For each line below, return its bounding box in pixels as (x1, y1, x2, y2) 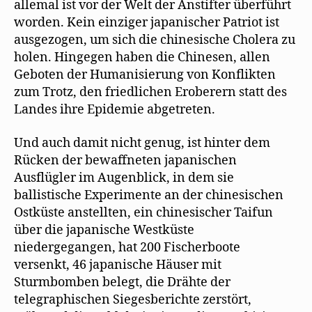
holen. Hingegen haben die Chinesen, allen (14, 49, 270, 66)
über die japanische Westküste (14, 221, 194, 238)
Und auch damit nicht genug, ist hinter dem (14, 134, 270, 151)
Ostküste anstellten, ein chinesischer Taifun (14, 204, 273, 221)
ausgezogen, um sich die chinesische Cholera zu (14, 32, 295, 49)
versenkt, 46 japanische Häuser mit (14, 256, 221, 273)
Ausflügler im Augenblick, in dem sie (14, 169, 234, 186)
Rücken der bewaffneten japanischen (14, 152, 237, 169)
